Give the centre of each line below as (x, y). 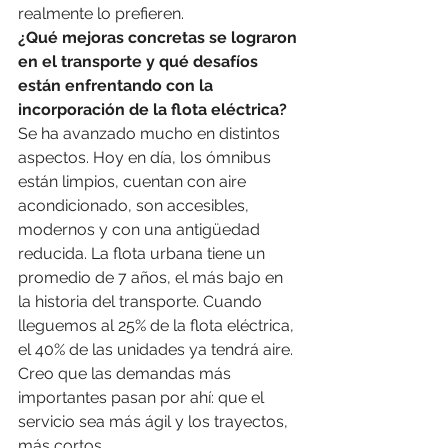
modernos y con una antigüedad (141, 230)
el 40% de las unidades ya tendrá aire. (157, 350)
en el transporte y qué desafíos (140, 62)
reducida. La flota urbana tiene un (143, 254)
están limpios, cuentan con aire (134, 182)
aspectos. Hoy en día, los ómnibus (146, 158)
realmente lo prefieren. (101, 14)
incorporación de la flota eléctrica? (152, 110)
